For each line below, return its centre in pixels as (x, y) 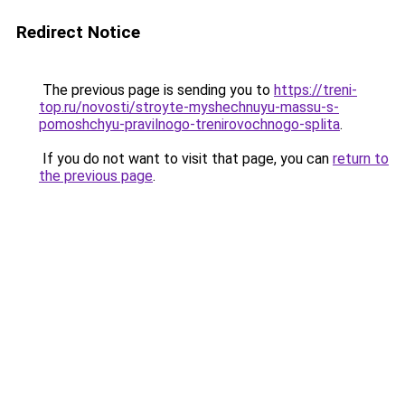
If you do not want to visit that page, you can (186, 159)
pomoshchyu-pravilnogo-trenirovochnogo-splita (189, 124)
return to (361, 159)
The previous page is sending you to (156, 90)
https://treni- (316, 90)
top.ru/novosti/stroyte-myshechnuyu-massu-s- (189, 107)
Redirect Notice (78, 32)
